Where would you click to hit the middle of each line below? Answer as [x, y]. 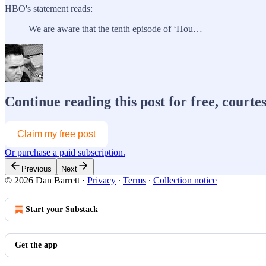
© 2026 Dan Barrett [42, 180]
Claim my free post [56, 134]
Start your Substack [62, 210]
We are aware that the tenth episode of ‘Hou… [115, 28]
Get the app [36, 245]
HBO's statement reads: [49, 8]
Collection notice [185, 180]
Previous [37, 169]
